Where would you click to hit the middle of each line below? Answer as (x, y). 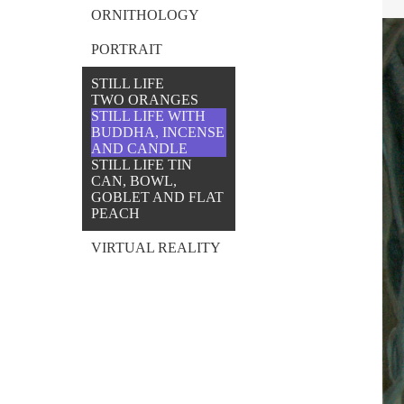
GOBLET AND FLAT (158, 197)
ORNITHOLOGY (146, 14)
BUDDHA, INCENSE (158, 132)
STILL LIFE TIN (142, 164)
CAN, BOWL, (134, 180)
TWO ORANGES (145, 99)
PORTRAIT (127, 49)
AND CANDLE (140, 148)
